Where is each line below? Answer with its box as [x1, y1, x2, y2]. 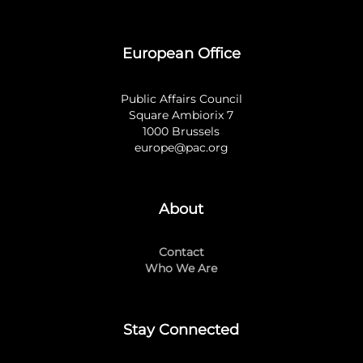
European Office [122, 44, 241, 62]
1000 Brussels [143, 123, 220, 139]
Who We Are [145, 260, 218, 275]
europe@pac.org [134, 139, 228, 155]
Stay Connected [123, 320, 240, 339]
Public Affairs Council [120, 91, 242, 106]
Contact [158, 244, 204, 259]
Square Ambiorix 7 [129, 107, 234, 122]
